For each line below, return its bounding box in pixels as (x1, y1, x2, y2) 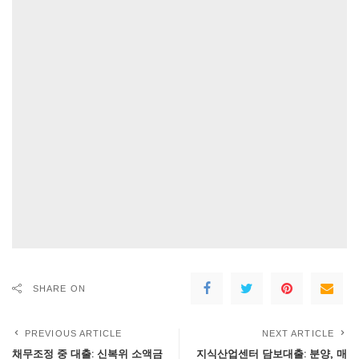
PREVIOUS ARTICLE (25, 329, 123, 338)
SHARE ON (33, 284, 86, 293)
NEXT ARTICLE (261, 329, 334, 338)
